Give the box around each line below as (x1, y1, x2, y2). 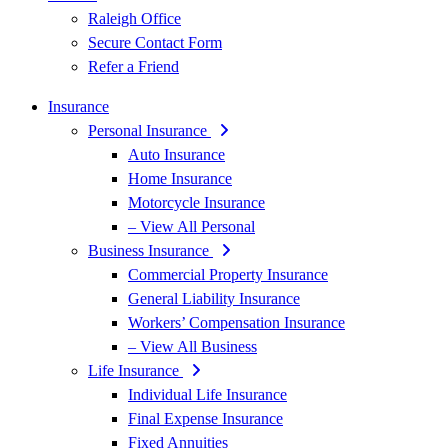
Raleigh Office (88, 10, 181, 27)
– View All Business (128, 338, 257, 355)
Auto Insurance (128, 146, 225, 163)
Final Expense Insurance (128, 410, 283, 427)
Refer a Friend (88, 58, 179, 75)
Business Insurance (88, 242, 213, 259)
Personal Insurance (88, 122, 211, 139)
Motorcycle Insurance (128, 194, 265, 211)
